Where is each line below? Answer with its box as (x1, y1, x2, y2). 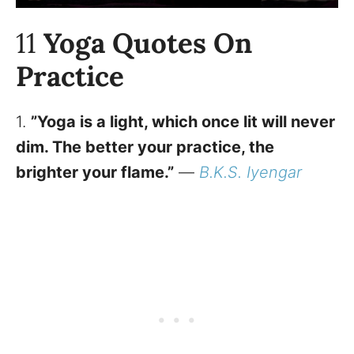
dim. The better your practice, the (16, 137, 274, 157)
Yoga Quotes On (43, 25, 252, 62)
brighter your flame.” (16, 163, 174, 183)
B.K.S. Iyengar (199, 163, 302, 183)
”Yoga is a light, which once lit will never (31, 112, 335, 132)
